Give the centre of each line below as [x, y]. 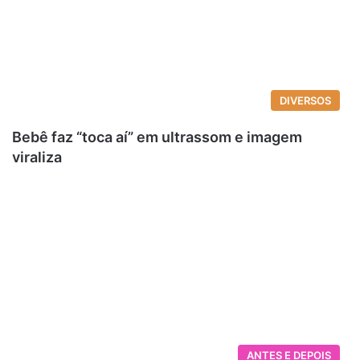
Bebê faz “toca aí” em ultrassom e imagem [157, 137]
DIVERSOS [305, 100]
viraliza [37, 157]
